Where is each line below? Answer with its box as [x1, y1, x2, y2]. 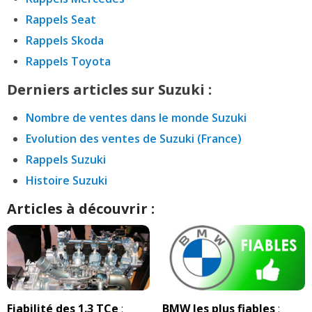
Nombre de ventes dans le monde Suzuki [26, 109, 247, 125]
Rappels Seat [26, 11, 96, 27]
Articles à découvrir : [7, 198, 155, 218]
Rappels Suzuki [26, 151, 106, 167]
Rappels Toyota [26, 53, 111, 69]
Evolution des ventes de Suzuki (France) [26, 130, 242, 146]
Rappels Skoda [26, 32, 104, 48]
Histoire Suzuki [26, 172, 107, 188]
